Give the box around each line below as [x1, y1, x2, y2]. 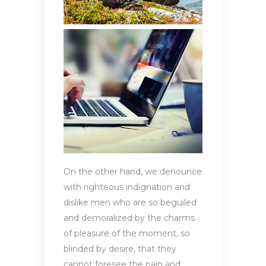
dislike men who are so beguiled [64, 197, 197, 208]
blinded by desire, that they [64, 243, 176, 255]
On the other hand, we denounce [64, 166, 202, 178]
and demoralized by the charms [64, 213, 195, 224]
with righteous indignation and [64, 182, 190, 193]
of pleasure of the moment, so [64, 228, 190, 239]
